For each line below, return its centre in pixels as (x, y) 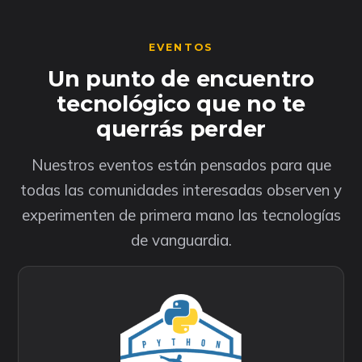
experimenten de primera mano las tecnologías (181, 215)
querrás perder (181, 129)
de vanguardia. (181, 240)
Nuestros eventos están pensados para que (181, 164)
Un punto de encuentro (181, 79)
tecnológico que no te (181, 104)
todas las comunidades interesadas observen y (181, 189)
